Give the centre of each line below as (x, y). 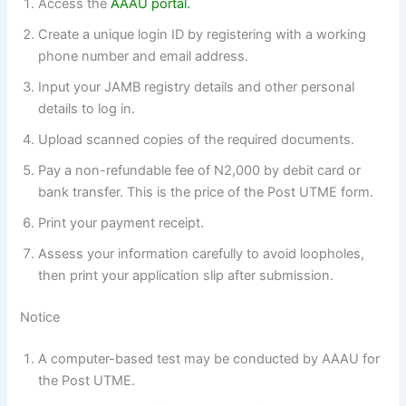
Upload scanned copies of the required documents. (197, 140)
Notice (40, 317)
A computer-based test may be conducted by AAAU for (209, 358)
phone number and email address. (144, 57)
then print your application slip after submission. (186, 276)
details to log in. (87, 109)
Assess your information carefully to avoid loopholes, (202, 254)
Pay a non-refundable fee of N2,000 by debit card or (200, 171)
